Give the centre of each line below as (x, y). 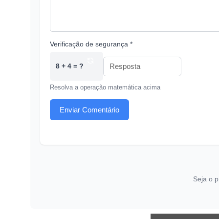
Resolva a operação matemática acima (105, 88)
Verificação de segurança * (91, 44)
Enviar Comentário (89, 109)
